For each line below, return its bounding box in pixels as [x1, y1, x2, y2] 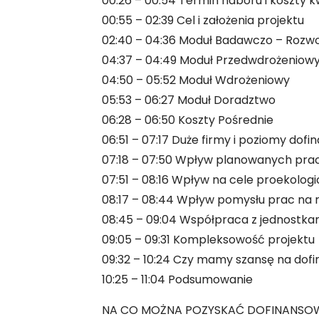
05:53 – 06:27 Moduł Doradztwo [101, 92, 276, 108]
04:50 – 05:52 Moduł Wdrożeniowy [101, 72, 290, 88]
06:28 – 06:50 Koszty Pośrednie [101, 112, 273, 128]
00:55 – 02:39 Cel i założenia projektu [101, 12, 304, 28]
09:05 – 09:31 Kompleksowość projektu [101, 231, 315, 248]
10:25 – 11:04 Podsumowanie [101, 271, 253, 288]
